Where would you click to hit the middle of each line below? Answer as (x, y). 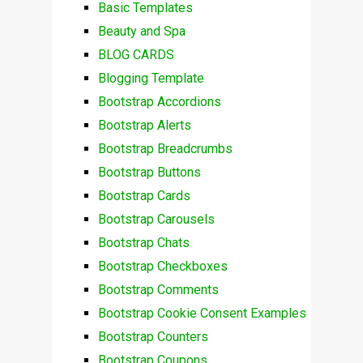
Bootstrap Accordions (159, 102)
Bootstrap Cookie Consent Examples (202, 314)
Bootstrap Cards (144, 196)
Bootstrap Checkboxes (162, 267)
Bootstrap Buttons (149, 173)
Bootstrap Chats (143, 243)
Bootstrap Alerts (144, 126)
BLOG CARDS (136, 55)
